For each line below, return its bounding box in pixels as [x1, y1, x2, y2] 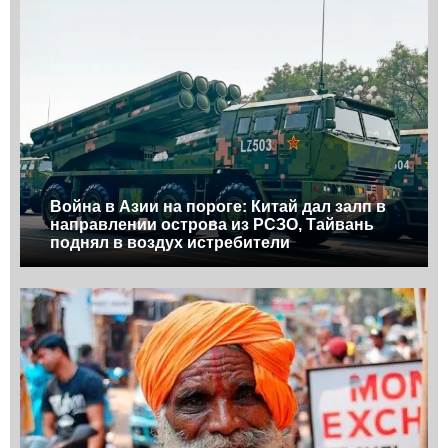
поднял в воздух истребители [50, 233, 290, 251]
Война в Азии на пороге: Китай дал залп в [50, 197, 386, 215]
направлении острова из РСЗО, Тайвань [50, 215, 374, 233]
